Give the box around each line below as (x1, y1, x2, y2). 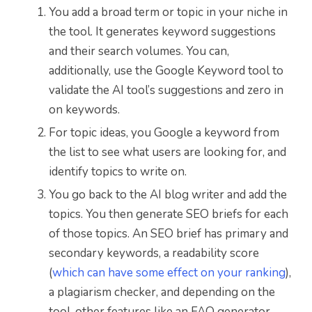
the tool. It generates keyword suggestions (49, 24, 276, 40)
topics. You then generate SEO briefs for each (49, 206, 288, 223)
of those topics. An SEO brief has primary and (49, 226, 288, 242)
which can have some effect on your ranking (52, 265, 286, 281)
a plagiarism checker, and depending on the (49, 284, 275, 301)
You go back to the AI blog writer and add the (49, 187, 287, 203)
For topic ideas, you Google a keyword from (49, 125, 279, 141)
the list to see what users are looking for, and (49, 144, 286, 161)
